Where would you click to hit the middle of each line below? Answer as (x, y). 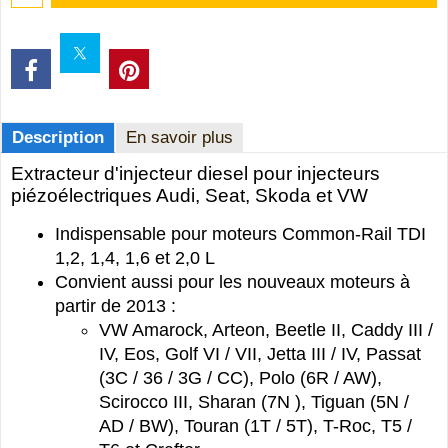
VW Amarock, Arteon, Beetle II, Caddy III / (266, 330)
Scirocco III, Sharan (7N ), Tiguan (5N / (254, 402)
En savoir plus (179, 138)
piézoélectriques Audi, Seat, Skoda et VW (189, 196)
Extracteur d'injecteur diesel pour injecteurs (195, 174)
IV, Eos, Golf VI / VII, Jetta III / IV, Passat (260, 354)
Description (58, 138)
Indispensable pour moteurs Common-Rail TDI (240, 234)
